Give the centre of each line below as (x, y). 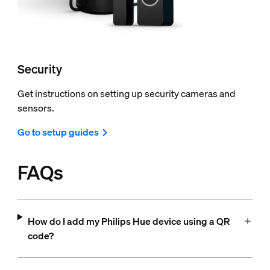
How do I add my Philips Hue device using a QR (128, 221)
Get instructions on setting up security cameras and (126, 93)
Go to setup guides (58, 132)
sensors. (36, 108)
